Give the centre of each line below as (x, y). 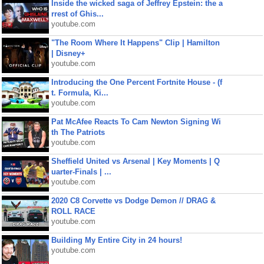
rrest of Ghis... (77, 14)
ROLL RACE (73, 211)
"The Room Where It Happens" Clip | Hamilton (135, 43)
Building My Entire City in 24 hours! (116, 240)
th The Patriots (78, 132)
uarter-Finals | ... (81, 172)
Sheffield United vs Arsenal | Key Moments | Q (135, 161)
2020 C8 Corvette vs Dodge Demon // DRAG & (133, 201)
